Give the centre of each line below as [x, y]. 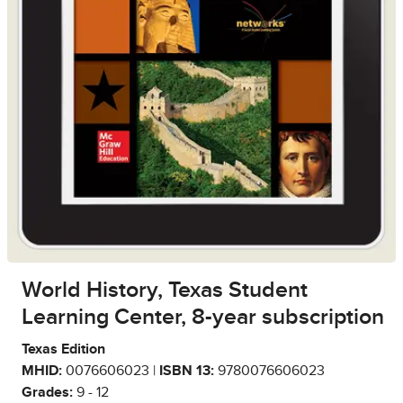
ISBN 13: [187, 371]
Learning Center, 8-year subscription [203, 318]
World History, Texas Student [165, 291]
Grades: [47, 393]
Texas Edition [63, 349]
